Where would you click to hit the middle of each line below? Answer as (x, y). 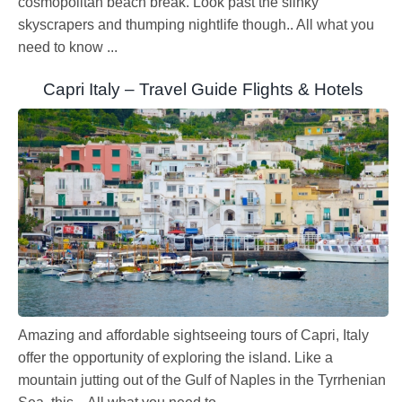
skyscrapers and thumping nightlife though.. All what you (196, 24)
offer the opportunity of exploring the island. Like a (175, 358)
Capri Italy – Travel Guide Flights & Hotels (203, 89)
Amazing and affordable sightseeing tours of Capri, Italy (193, 336)
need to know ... (68, 47)
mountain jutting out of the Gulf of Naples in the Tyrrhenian (202, 380)
